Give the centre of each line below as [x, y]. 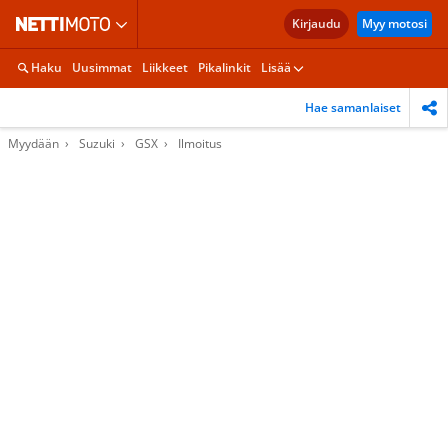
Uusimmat [102, 67]
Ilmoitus [200, 143]
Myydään [33, 143]
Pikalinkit [224, 67]
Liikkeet [165, 67]
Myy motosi [394, 23]
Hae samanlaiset [353, 107]
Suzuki [97, 143]
